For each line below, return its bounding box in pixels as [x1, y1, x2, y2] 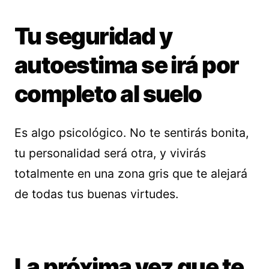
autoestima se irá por [14, 51, 239, 79]
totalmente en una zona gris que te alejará [14, 166, 247, 181]
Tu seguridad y [14, 22, 172, 50]
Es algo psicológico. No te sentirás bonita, [14, 125, 249, 140]
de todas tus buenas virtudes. [14, 187, 178, 201]
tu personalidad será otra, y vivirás [14, 146, 206, 160]
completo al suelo [14, 80, 202, 107]
